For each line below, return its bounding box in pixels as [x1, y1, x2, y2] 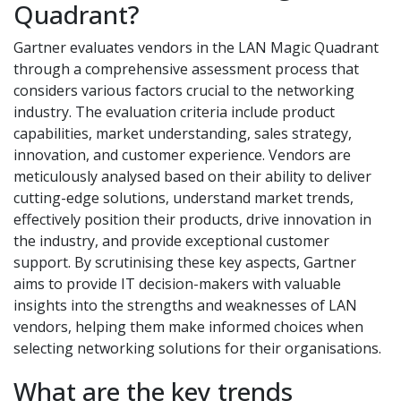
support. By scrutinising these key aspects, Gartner [13, 252, 356, 272]
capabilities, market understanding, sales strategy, [13, 123, 352, 143]
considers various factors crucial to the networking [13, 80, 354, 100]
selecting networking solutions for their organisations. [13, 337, 381, 358]
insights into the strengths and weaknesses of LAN [13, 294, 357, 315]
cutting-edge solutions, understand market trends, [13, 187, 354, 208]
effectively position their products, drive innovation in [13, 209, 371, 229]
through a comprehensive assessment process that [13, 58, 359, 79]
